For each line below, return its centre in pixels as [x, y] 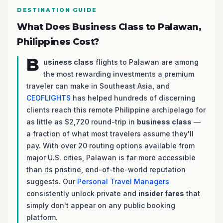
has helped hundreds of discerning [133, 98]
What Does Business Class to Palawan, [109, 27]
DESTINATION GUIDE [57, 10]
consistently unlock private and [82, 193]
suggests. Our [52, 181]
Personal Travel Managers [123, 181]
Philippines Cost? [58, 42]
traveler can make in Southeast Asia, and [98, 86]
